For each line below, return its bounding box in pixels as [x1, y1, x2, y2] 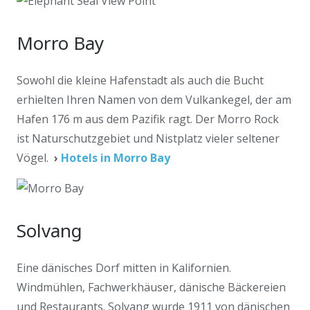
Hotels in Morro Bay [61, 150, 170, 165]
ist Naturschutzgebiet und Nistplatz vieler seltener [17, 131, 280, 146]
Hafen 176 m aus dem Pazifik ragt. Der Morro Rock [17, 111, 279, 127]
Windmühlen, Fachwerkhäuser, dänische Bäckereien [17, 280, 286, 295]
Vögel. [17, 150, 51, 165]
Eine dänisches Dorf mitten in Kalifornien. [17, 260, 231, 275]
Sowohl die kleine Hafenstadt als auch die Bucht [17, 73, 264, 88]
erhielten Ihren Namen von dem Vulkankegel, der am [17, 92, 291, 107]
